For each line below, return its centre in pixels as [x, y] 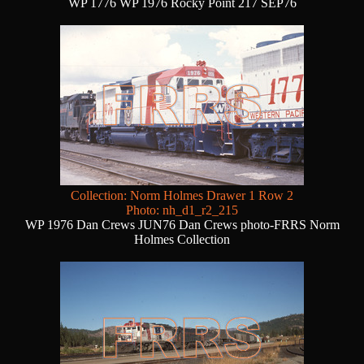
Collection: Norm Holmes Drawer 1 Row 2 [182, 196]
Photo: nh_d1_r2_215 [182, 210]
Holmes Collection [182, 240]
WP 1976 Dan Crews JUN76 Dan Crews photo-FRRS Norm [182, 225]
